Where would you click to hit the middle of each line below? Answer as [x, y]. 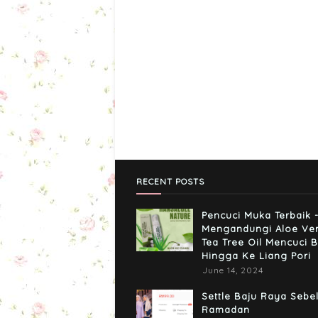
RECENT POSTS [170, 181]
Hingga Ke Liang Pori [256, 256]
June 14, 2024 [233, 270]
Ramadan [226, 309]
